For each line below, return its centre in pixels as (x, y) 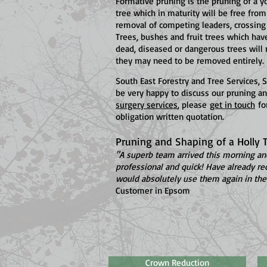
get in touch (232, 105)
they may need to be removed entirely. (190, 60)
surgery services (147, 105)
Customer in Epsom (153, 190)
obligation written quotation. (170, 117)
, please (194, 105)
